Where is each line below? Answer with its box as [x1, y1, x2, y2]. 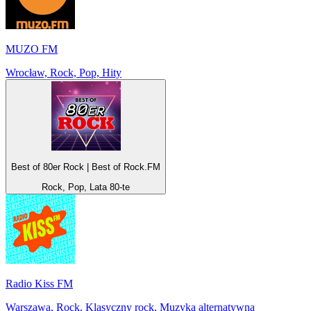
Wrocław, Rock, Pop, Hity [6, 67, 121, 79]
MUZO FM [6, 43, 58, 56]
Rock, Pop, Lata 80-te [42, 181, 130, 192]
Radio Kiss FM [6, 277, 73, 289]
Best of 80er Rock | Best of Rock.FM [87, 162, 160, 173]
